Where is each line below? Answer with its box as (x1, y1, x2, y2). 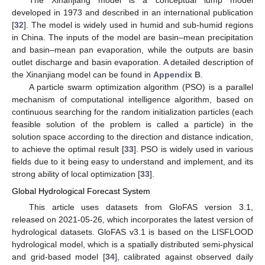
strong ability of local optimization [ (12, 169, 140, 179)
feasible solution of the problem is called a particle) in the (12, 119, 253, 130)
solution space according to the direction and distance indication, (12, 132, 253, 142)
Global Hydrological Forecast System (12, 186, 150, 196)
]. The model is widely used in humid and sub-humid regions (24, 20, 253, 30)
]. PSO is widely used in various (133, 144, 254, 154)
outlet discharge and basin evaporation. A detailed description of (12, 57, 253, 67)
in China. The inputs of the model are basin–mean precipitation (12, 33, 253, 43)
